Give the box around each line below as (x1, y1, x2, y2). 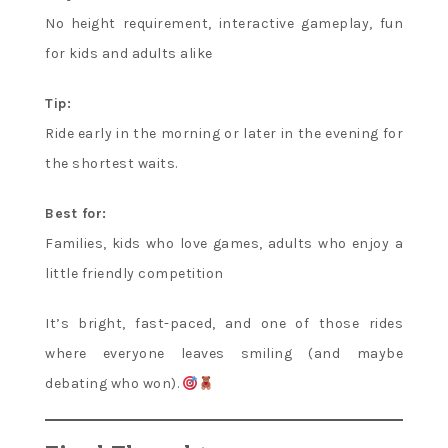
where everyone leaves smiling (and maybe (45, 345, 403, 363)
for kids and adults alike (45, 45, 213, 63)
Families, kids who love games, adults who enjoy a (45, 235, 403, 253)
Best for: (45, 205, 107, 223)
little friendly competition (45, 265, 224, 283)
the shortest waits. (45, 155, 178, 173)
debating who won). (45, 375, 183, 393)
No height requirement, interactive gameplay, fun (45, 15, 403, 33)
